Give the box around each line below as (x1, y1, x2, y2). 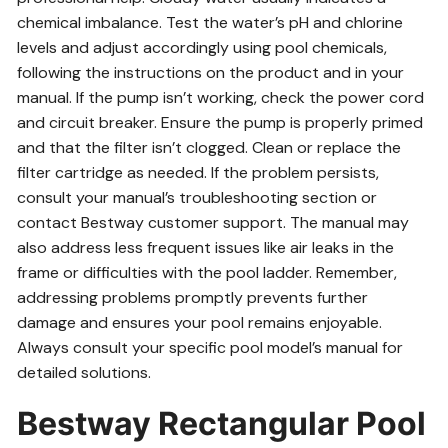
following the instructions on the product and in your (17, 62, 405, 83)
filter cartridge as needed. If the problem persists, (17, 162, 380, 183)
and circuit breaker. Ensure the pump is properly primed (17, 112, 424, 133)
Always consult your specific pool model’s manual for (17, 337, 404, 358)
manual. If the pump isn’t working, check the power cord (17, 87, 425, 108)
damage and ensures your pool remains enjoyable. (17, 312, 383, 333)
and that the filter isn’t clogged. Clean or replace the (17, 137, 402, 158)
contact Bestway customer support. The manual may (17, 212, 410, 233)
